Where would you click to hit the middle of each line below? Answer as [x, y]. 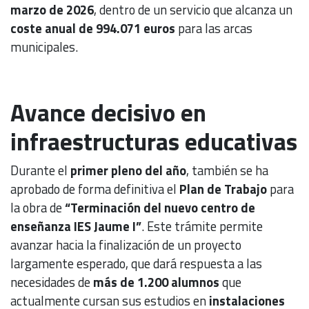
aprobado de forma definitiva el [95, 189]
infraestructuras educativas [154, 142]
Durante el [40, 171]
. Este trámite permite [202, 227]
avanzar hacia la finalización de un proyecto [126, 245]
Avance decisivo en [108, 113]
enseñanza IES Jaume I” [76, 227]
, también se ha [227, 171]
